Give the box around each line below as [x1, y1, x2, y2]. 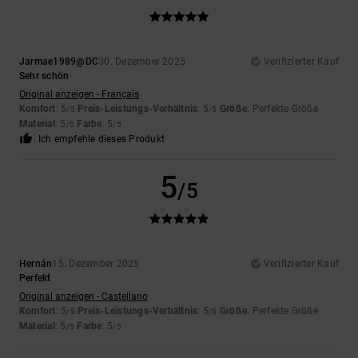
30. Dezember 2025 [98, 56, 186, 68]
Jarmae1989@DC [19, 56, 99, 68]
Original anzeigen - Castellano [19, 291, 148, 303]
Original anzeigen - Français [19, 89, 139, 101]
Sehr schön [19, 70, 70, 82]
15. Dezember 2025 [52, 258, 140, 270]
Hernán [19, 258, 53, 270]
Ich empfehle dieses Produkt [38, 133, 165, 145]
